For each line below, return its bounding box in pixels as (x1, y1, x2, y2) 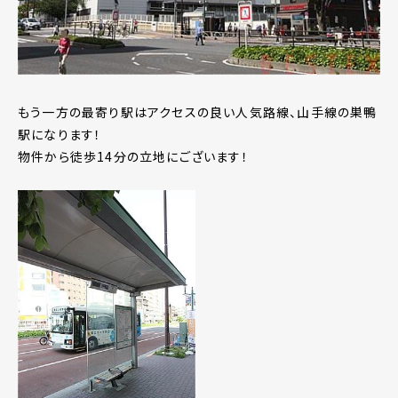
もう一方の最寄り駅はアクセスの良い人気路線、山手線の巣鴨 (18, 103, 378, 122)
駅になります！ (18, 125, 102, 144)
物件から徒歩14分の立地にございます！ (18, 147, 249, 166)
